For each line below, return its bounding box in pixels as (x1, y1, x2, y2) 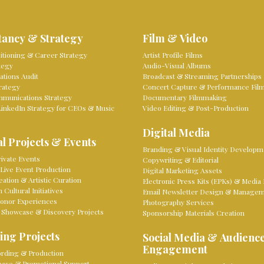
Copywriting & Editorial (142, 155, 219, 165)
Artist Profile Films (142, 50, 203, 60)
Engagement (142, 242, 207, 256)
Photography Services (142, 197, 214, 207)
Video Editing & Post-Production (142, 103, 249, 113)
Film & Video (142, 31, 207, 45)
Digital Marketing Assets (142, 166, 222, 176)
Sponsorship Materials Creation (142, 208, 245, 218)
